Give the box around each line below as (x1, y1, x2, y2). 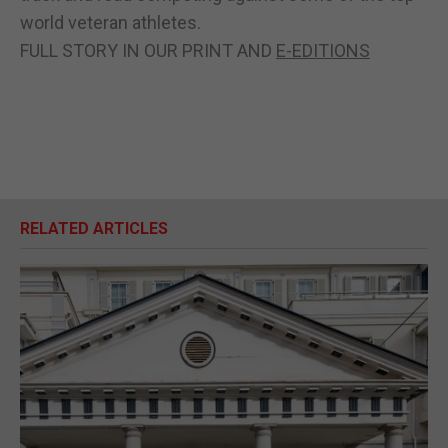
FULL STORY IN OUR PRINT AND (20, 40, 276, 61)
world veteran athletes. (20, 12, 201, 33)
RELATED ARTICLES (20, 219, 168, 238)
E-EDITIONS (276, 40, 370, 61)
